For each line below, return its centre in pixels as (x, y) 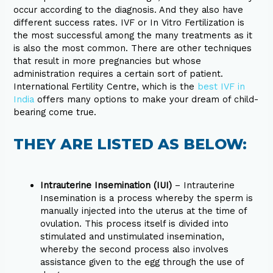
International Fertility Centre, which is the (106, 86)
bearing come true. (55, 112)
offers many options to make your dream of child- (147, 99)
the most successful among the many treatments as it (133, 35)
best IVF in (222, 86)
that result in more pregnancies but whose (108, 61)
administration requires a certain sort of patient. (119, 73)
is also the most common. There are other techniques (133, 48)
